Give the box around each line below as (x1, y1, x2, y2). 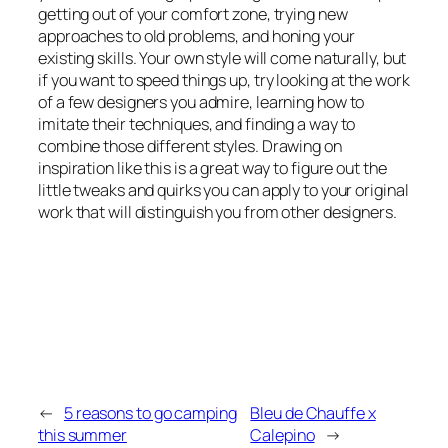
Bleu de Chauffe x (250, 401, 376, 424)
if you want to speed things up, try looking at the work (38, 69, 410, 92)
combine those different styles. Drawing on (38, 135, 342, 158)
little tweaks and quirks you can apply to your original (38, 179, 409, 202)
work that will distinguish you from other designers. (38, 201, 397, 224)
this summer (38, 423, 127, 446)
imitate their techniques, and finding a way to (38, 113, 356, 136)
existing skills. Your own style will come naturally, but (38, 47, 407, 70)
